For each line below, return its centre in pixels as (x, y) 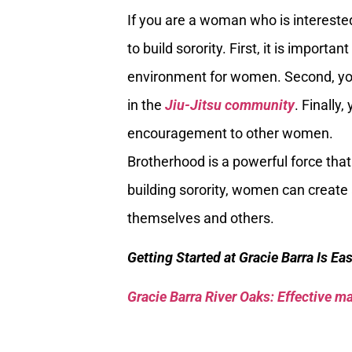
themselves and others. (201, 218)
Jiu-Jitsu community (230, 104)
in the (146, 104)
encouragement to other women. (230, 133)
